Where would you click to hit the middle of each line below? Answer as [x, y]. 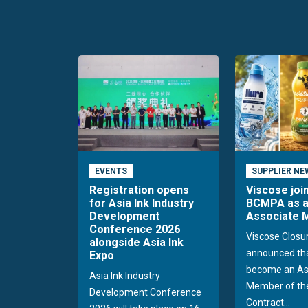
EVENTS [111, 172]
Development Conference [145, 293]
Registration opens [139, 190]
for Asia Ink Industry [142, 203]
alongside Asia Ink [136, 243]
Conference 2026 [135, 230]
